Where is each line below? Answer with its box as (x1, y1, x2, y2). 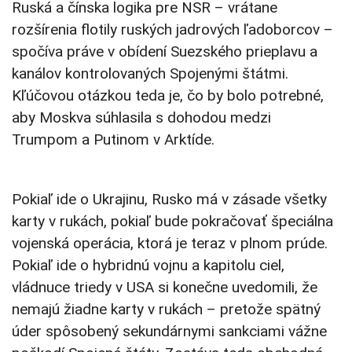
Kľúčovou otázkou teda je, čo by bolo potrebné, (12, 86, 324, 105)
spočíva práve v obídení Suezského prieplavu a (12, 42, 317, 61)
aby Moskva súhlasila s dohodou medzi (12, 108, 271, 127)
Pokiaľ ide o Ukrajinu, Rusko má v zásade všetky (12, 190, 327, 209)
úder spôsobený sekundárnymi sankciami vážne (12, 322, 327, 341)
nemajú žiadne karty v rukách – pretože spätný (12, 300, 321, 319)
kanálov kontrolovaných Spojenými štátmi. (12, 64, 288, 83)
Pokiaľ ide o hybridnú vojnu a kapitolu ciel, (12, 256, 284, 275)
